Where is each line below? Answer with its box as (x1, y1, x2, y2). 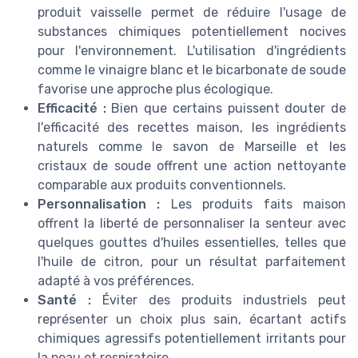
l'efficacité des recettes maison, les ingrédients (38, 119, 346, 135)
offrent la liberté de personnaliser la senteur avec (38, 215, 346, 231)
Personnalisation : (38, 196, 161, 212)
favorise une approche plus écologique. (38, 81, 273, 97)
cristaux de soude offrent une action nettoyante (38, 157, 346, 173)
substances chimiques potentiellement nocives (38, 23, 346, 39)
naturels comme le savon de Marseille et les (38, 138, 346, 154)
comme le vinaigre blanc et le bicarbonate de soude (38, 62, 346, 78)
